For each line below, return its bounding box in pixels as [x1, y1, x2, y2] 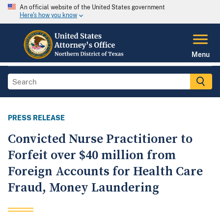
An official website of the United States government [20, 4, 165, 11]
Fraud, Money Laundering [8, 180, 159, 196]
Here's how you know [20, 12, 77, 19]
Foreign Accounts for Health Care [8, 164, 203, 180]
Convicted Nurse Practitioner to [8, 131, 192, 148]
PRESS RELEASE [8, 114, 65, 122]
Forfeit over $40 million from [8, 147, 176, 164]
